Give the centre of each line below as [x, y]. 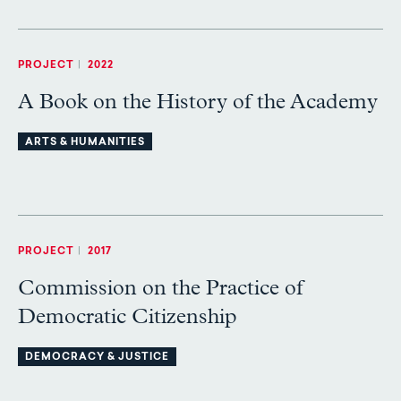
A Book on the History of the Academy [198, 102]
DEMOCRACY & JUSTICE [97, 358]
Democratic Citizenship [128, 317]
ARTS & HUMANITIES [85, 143]
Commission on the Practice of [161, 289]
